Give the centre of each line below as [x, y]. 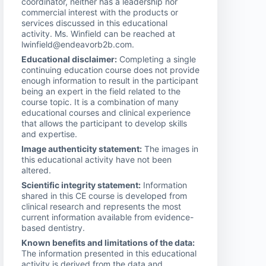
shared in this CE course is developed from [104, 195]
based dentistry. [53, 227]
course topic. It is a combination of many [100, 102]
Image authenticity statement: [82, 148]
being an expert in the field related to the [101, 91]
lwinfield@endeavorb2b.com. [78, 44]
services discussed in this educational [94, 23]
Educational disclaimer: [69, 59]
